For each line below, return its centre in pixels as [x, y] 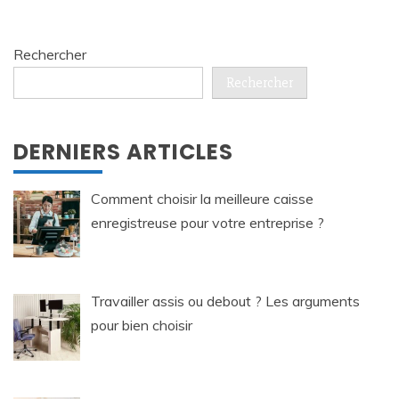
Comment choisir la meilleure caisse [202, 198]
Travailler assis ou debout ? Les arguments [225, 301]
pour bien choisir [142, 326]
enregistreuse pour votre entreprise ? [208, 222]
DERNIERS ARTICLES [123, 151]
